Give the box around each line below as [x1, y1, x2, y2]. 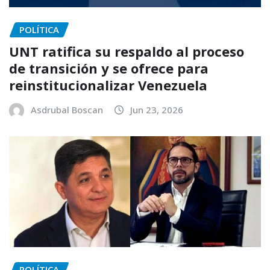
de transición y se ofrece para [9, 59, 209, 78]
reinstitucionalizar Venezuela [9, 76, 207, 95]
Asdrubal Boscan [31, 104, 103, 116]
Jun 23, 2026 [130, 104, 183, 116]
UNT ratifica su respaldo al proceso [9, 42, 244, 61]
